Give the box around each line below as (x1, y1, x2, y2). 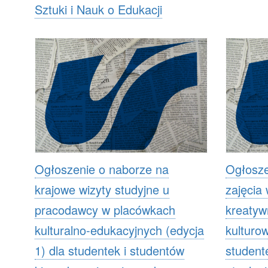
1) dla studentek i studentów (35, 241, 184, 259)
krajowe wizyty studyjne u (35, 180, 169, 198)
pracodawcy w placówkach (35, 200, 175, 218)
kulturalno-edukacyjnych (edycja (35, 221, 204, 239)
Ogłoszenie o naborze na (35, 160, 169, 178)
